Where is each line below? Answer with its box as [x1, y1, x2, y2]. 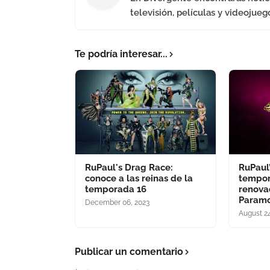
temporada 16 [85, 183, 146, 195]
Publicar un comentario [75, 245, 183, 257]
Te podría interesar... [75, 48, 168, 60]
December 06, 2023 [85, 198, 149, 207]
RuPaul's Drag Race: [85, 162, 173, 173]
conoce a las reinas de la [85, 172, 193, 184]
